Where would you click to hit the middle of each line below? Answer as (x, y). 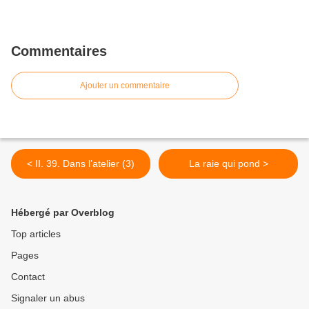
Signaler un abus (48, 298)
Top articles (36, 234)
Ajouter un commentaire (125, 86)
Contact (28, 277)
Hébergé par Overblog (63, 212)
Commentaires (59, 51)
